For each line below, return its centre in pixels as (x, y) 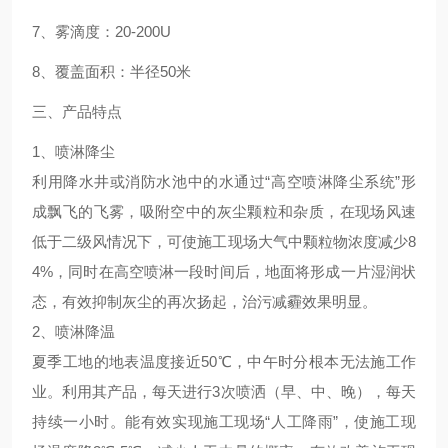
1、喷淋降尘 (73, 151)
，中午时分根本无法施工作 (323, 361)
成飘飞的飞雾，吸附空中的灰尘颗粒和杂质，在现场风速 (224, 211)
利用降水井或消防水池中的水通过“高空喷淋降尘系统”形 (224, 181)
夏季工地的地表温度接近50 (125, 361)
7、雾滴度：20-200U (101, 31)
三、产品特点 (77, 111)
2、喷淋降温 (73, 331)
